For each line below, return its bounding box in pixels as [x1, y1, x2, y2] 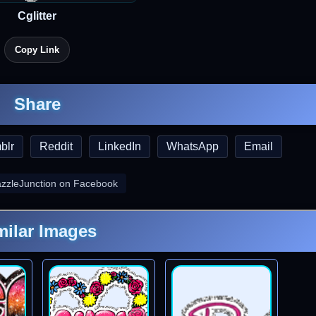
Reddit [39, 140, 73, 152]
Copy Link [15, 44, 59, 55]
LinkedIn [98, 140, 141, 152]
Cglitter [18, 10, 56, 22]
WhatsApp [166, 140, 219, 152]
